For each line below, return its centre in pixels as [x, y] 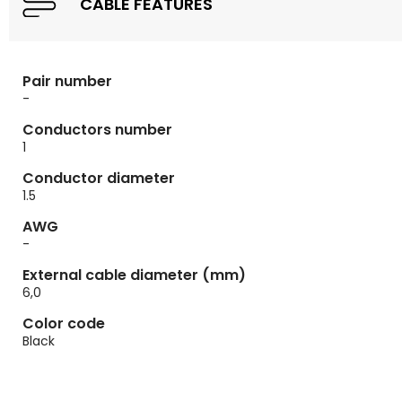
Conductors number [97, 130]
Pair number [67, 82]
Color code [64, 324]
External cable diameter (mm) [134, 275]
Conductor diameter [99, 179]
